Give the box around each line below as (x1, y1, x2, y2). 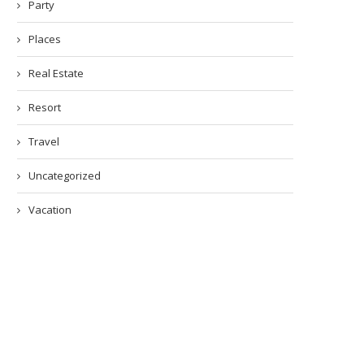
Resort (28, 100, 61, 115)
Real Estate (28, 66, 84, 81)
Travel (28, 134, 59, 149)
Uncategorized (28, 168, 101, 184)
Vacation (28, 202, 71, 218)
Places (28, 32, 61, 47)
